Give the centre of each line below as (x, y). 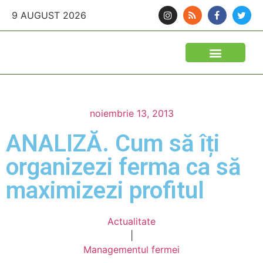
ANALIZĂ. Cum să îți (113, 144)
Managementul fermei (131, 249)
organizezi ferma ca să (123, 167)
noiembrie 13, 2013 (131, 113)
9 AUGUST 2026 (49, 15)
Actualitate (131, 221)
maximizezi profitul (105, 190)
